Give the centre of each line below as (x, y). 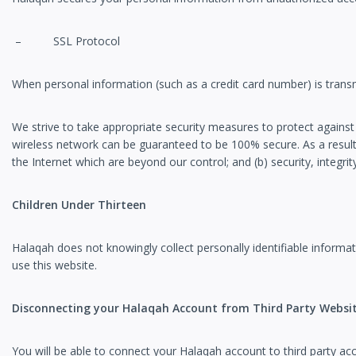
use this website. (54, 265)
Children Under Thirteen (79, 205)
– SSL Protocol (66, 41)
